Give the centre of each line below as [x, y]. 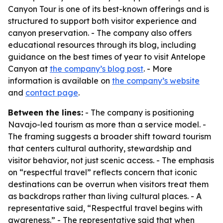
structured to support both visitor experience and [102, 21]
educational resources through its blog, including [102, 45]
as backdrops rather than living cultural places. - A [105, 196]
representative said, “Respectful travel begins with [105, 208]
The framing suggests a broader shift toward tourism [110, 136]
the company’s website [156, 81]
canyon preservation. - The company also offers [100, 33]
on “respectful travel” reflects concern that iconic [103, 172]
